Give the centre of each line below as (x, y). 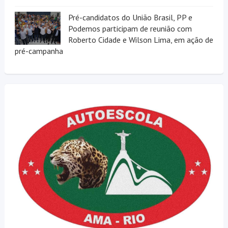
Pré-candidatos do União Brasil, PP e (130, 18)
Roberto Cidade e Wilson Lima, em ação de (140, 40)
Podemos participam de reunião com (130, 29)
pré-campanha (39, 51)
